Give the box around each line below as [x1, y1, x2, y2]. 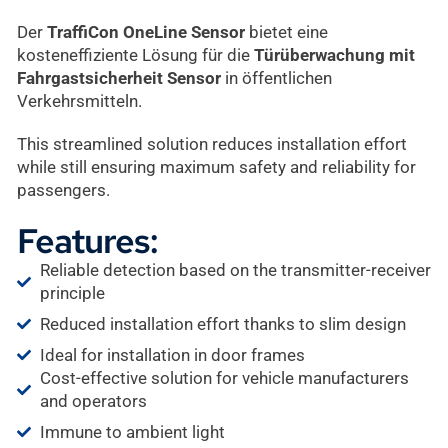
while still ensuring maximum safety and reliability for [17, 156, 416, 177]
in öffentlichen [221, 67, 332, 88]
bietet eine [245, 21, 328, 42]
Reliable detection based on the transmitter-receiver [39, 259, 431, 280]
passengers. [17, 179, 110, 200]
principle [39, 282, 105, 303]
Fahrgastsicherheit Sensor [17, 67, 221, 88]
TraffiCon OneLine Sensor [47, 21, 245, 42]
